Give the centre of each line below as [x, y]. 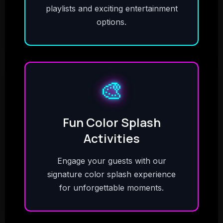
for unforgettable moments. [111, 188]
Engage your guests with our [111, 161]
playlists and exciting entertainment [111, 8]
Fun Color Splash [111, 122]
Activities [111, 138]
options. [111, 22]
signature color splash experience [111, 174]
